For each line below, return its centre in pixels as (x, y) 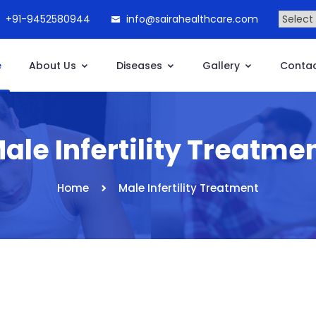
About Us (54, 66)
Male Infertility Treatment (189, 188)
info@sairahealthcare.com (192, 19)
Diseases (140, 66)
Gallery (222, 66)
